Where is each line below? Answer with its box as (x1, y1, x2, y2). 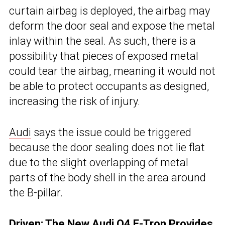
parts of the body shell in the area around (9, 171, 206, 184)
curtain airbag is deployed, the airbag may (9, 5, 210, 18)
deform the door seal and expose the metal (9, 20, 215, 33)
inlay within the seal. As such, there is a (9, 35, 196, 48)
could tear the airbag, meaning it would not (9, 65, 215, 78)
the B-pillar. (9, 186, 63, 199)
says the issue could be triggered (31, 126, 191, 139)
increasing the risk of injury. (9, 95, 140, 108)
